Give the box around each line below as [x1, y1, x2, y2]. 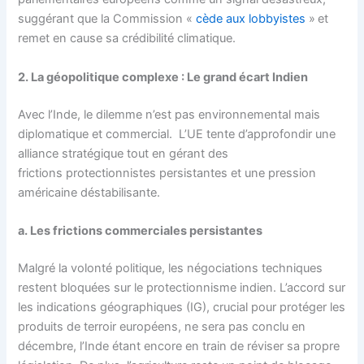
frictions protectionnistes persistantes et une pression [18, 165, 317, 180]
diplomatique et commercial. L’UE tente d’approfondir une [18, 126, 336, 141]
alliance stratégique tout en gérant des [18, 145, 229, 161]
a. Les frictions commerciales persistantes [18, 223, 266, 238]
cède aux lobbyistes [196, 11, 306, 27]
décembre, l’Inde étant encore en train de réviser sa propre [18, 338, 340, 353]
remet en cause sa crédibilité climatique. [18, 31, 240, 46]
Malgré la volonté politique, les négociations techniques [18, 260, 323, 275]
